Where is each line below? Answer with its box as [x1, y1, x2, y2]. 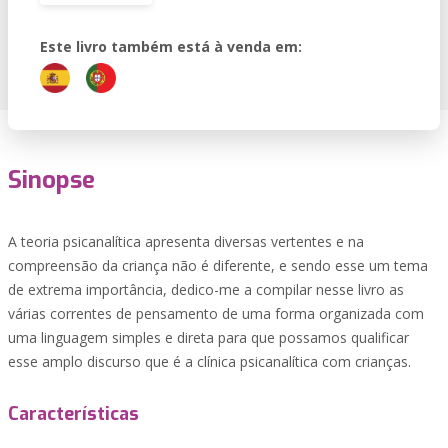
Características [8, 402, 139, 426]
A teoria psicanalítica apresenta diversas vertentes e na [8, 232, 364, 251]
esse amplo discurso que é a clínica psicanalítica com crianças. [8, 352, 411, 371]
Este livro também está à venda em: [40, 37, 302, 56]
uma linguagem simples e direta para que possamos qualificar [8, 328, 409, 347]
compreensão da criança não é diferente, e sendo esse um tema [8, 256, 428, 275]
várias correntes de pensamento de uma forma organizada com [8, 304, 424, 323]
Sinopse [8, 164, 95, 196]
